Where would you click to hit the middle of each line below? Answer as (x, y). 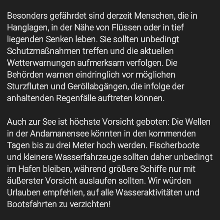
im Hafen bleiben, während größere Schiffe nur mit (101, 169)
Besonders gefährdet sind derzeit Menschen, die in (102, 16)
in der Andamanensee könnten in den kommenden (101, 134)
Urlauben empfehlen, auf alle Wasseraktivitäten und (103, 192)
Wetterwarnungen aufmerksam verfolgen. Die (92, 63)
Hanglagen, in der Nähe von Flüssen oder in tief (95, 27)
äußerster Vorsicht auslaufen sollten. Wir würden (99, 181)
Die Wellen (190, 122)
